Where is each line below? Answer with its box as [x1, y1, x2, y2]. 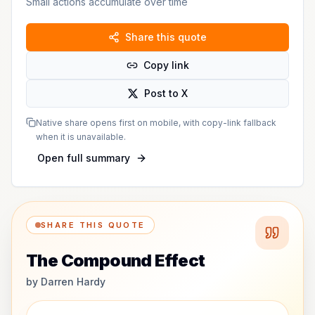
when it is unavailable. [36, 131, 126, 142]
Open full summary [37, 152, 130, 164]
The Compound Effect [26, 250, 205, 271]
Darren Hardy [41, 276, 105, 288]
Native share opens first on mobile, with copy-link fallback [36, 117, 276, 128]
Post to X [144, 87, 188, 99]
